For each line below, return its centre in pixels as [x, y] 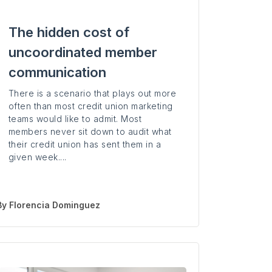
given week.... [37, 157]
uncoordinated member [83, 53]
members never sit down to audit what [90, 132]
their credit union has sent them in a [85, 144]
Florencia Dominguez [54, 205]
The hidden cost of [69, 32]
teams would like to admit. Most [75, 119]
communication [57, 73]
